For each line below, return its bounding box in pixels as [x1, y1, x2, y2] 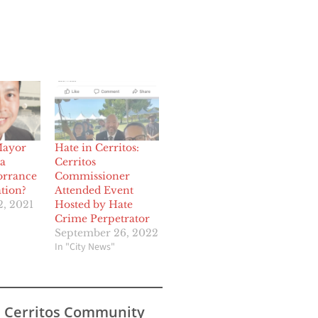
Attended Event [55, 184, 134, 197]
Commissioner [55, 170, 131, 183]
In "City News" [55, 240, 116, 255]
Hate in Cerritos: [55, 141, 140, 155]
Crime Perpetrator [55, 212, 150, 226]
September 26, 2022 [55, 226, 159, 240]
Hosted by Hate [55, 198, 133, 212]
